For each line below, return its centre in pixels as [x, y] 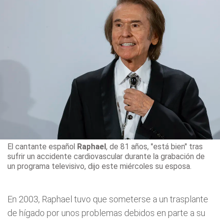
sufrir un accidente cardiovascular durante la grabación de [106, 157]
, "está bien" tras [175, 147]
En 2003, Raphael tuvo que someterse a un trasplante [108, 199]
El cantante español [42, 147]
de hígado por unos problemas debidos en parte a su [106, 213]
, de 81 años [126, 147]
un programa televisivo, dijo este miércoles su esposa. [99, 166]
